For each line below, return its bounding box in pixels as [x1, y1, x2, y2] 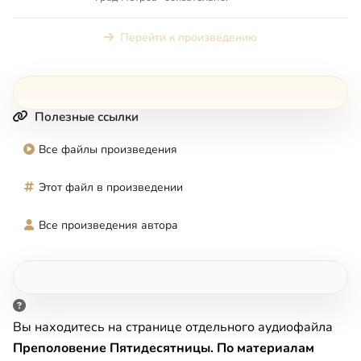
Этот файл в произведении [39, 179, 183, 195]
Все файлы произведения [39, 141, 177, 157]
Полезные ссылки [35, 108, 139, 125]
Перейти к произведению [120, 29, 257, 45]
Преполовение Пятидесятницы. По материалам [13, 338, 314, 357]
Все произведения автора [39, 217, 178, 233]
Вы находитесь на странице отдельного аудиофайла [13, 317, 333, 336]
